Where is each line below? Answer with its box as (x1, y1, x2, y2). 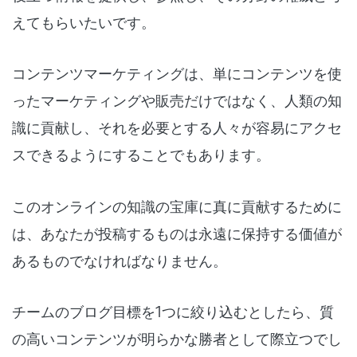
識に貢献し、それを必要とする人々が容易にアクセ (12, 117, 342, 139)
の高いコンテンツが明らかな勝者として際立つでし (12, 328, 342, 350)
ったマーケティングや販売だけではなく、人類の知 (12, 90, 342, 112)
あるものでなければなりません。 (12, 250, 227, 272)
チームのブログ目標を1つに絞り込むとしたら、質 (12, 301, 334, 323)
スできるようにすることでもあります (12, 144, 256, 166)
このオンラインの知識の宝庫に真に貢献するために (12, 196, 342, 218)
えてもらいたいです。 (12, 12, 155, 33)
